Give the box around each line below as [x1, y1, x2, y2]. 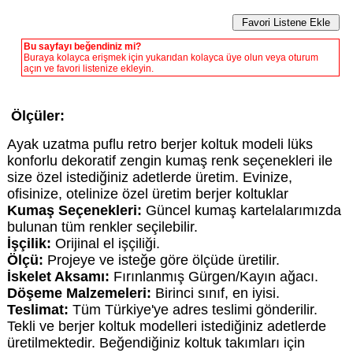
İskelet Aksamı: [6, 269, 110, 285]
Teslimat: [6, 302, 69, 318]
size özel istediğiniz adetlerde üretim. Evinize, [6, 169, 292, 186]
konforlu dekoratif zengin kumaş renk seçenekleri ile [6, 153, 333, 169]
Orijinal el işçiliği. [50, 236, 160, 252]
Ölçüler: [10, 108, 65, 124]
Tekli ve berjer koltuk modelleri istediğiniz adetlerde [6, 318, 326, 335]
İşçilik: [6, 236, 51, 252]
